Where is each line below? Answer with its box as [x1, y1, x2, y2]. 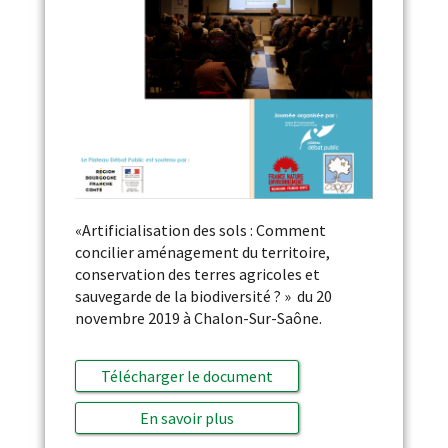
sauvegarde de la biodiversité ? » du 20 [74, 285, 332, 306]
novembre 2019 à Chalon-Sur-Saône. [74, 307, 322, 328]
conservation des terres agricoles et [74, 263, 320, 284]
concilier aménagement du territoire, [74, 241, 330, 262]
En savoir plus [139, 407, 234, 428]
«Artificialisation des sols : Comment [74, 219, 326, 240]
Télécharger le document [100, 365, 273, 386]
